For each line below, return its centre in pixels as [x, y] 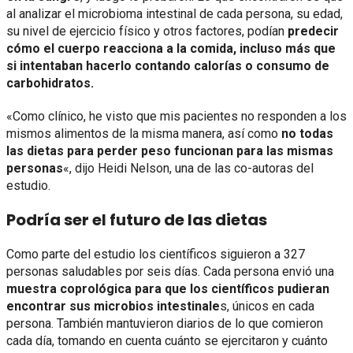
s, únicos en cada [267, 307]
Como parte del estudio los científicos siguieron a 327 [156, 255]
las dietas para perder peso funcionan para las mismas [170, 151]
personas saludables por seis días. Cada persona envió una [170, 272]
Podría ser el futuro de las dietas [137, 220]
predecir [313, 32]
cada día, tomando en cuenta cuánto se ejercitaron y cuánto [167, 341]
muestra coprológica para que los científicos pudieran [168, 289]
